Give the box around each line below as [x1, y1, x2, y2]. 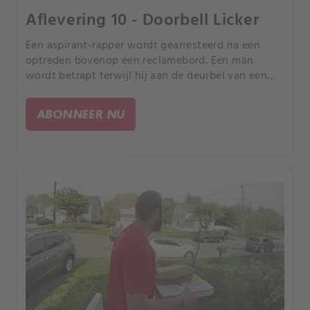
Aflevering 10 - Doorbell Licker [26, 7, 259, 34]
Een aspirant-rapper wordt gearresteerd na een [26, 36, 260, 55]
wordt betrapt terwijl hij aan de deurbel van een [26, 66, 268, 85]
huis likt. [26, 82, 69, 100]
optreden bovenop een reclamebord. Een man [26, 51, 254, 70]
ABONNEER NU [37, 106, 125, 121]
